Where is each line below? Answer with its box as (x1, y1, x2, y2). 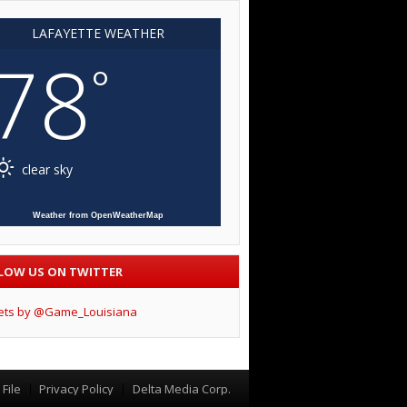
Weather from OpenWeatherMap (32, 211, 164, 221)
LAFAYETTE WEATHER (31, 25, 164, 43)
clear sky (18, 161, 73, 179)
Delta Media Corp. (132, 381, 231, 398)
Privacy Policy (39, 381, 114, 398)
